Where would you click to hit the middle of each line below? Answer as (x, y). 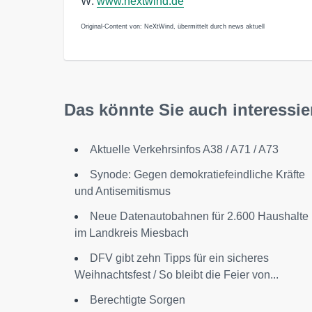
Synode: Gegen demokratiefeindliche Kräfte (197, 174)
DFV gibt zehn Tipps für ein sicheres (179, 258)
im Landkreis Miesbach (132, 233)
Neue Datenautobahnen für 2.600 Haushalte (199, 216)
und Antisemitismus (123, 191)
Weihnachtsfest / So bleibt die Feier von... (177, 274)
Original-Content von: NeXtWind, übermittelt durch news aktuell (173, 26)
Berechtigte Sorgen (138, 299)
